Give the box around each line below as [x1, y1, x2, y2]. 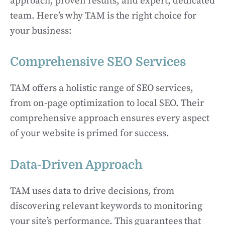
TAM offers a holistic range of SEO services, [10, 82, 193, 94]
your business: [10, 25, 72, 37]
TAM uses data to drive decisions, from [10, 185, 174, 197]
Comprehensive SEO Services [10, 55, 186, 69]
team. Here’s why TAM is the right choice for [10, 10, 196, 22]
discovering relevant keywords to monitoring [10, 200, 202, 212]
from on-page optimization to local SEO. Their [10, 97, 204, 109]
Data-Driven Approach [10, 157, 143, 172]
